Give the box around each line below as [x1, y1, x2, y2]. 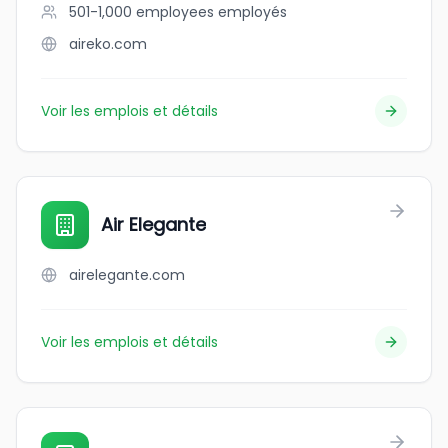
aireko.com [69, 34, 147, 54]
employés [218, 2, 287, 22]
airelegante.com [69, 265, 185, 285]
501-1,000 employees [69, 2, 214, 22]
